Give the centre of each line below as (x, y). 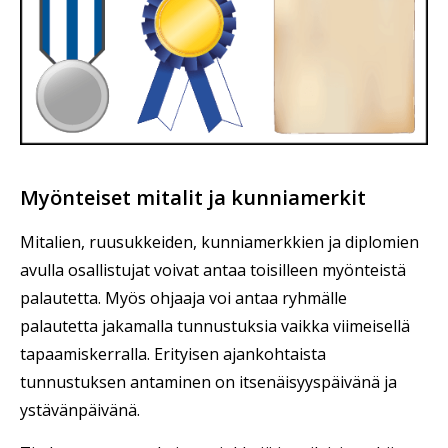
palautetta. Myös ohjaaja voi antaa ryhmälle (183, 298)
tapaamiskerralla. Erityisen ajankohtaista (173, 354)
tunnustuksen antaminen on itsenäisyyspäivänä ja (208, 382)
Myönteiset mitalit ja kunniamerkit (193, 198)
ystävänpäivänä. (80, 410)
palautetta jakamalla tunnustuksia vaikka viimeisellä (215, 326)
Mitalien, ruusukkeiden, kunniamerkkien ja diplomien (219, 242)
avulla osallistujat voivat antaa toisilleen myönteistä (213, 270)
